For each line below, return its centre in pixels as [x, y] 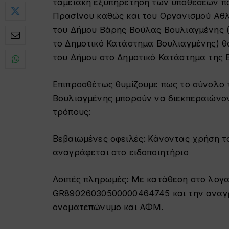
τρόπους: [72, 112]
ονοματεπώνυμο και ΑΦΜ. [108, 207]
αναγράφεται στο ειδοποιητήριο [121, 153]
